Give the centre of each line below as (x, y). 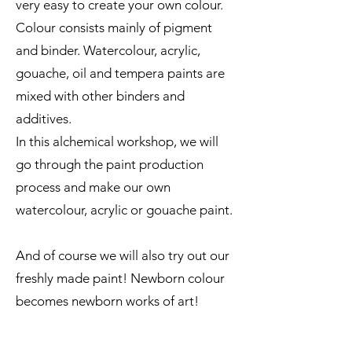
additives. (45, 119)
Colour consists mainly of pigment (114, 27)
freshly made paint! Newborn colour (120, 278)
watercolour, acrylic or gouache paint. (124, 210)
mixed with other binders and (100, 96)
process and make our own (93, 187)
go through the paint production (110, 164)
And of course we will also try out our (123, 255)
